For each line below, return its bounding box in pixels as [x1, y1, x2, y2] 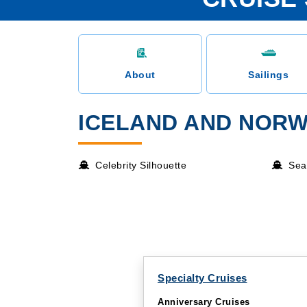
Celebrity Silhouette [95, 160, 186, 171]
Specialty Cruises [158, 272, 247, 284]
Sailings [248, 69, 288, 80]
